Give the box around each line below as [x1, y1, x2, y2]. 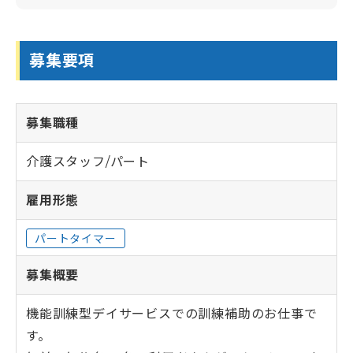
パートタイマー [35, 231, 117, 246]
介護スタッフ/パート [26, 154, 150, 169]
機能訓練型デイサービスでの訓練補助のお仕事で [26, 306, 318, 321]
